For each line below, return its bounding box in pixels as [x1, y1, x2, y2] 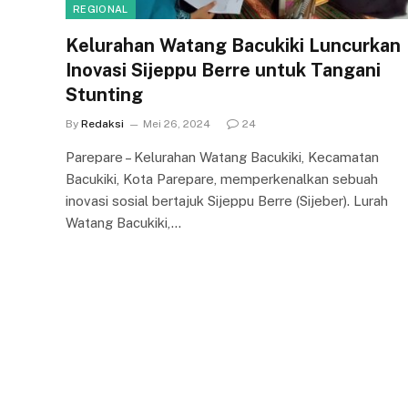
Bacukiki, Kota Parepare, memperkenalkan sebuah [66, 170, 378, 187]
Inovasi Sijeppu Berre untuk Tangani [66, 58, 381, 81]
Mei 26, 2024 [143, 117, 210, 130]
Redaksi [81, 117, 124, 130]
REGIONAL [73, 3, 128, 15]
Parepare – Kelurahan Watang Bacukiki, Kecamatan [66, 148, 379, 165]
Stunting [66, 83, 143, 106]
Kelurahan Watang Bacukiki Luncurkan [66, 34, 401, 56]
